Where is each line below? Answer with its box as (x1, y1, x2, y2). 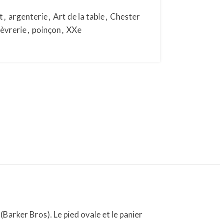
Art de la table (53, 11, 105, 22)
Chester (110, 11, 140, 22)
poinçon (31, 25, 61, 35)
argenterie (8, 11, 48, 22)
